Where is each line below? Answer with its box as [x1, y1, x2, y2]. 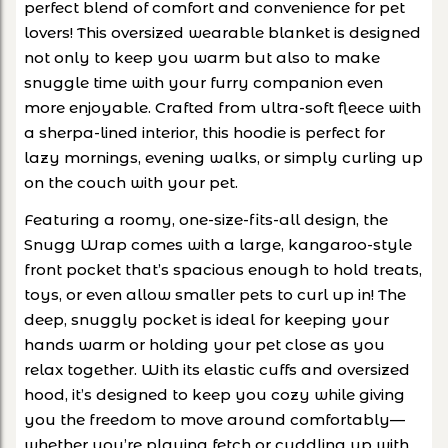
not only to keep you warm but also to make [24, 47, 380, 67]
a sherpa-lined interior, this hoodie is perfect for [24, 122, 385, 142]
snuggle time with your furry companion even [24, 72, 383, 92]
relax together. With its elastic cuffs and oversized [24, 359, 410, 379]
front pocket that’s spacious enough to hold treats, [24, 259, 422, 279]
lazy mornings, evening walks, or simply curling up [24, 147, 423, 167]
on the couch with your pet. [24, 172, 238, 192]
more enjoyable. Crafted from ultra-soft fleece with [24, 97, 421, 117]
